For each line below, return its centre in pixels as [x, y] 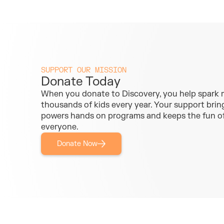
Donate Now [77, 144]
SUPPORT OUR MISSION [84, 70]
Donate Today [81, 82]
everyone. [60, 127]
